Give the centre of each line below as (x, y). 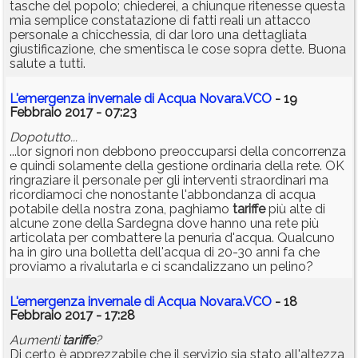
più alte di (295, 209)
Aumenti (36, 340)
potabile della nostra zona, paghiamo (121, 209)
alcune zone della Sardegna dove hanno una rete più (164, 224)
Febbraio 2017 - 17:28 (72, 316)
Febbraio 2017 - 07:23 (73, 113)
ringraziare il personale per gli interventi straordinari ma (169, 181)
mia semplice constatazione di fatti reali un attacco (160, 21)
